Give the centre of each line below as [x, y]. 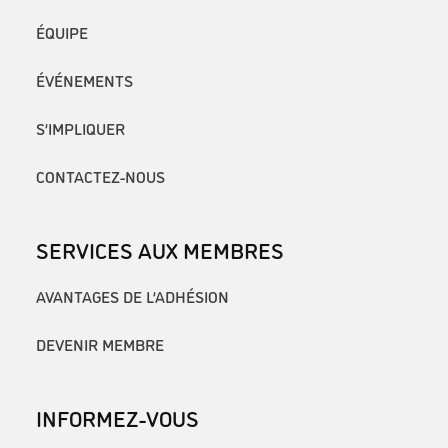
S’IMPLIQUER [80, 128]
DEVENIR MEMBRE [100, 343]
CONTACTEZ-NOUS [100, 176]
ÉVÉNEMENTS [84, 80]
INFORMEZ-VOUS [117, 416]
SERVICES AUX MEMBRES [160, 249]
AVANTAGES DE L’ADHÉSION [132, 295]
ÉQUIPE [62, 32]
